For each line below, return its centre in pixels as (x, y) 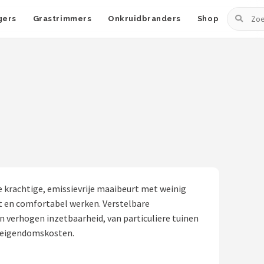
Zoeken (242, 14)
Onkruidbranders (144, 19)
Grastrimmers (62, 19)
